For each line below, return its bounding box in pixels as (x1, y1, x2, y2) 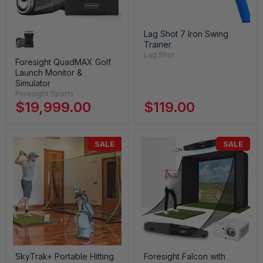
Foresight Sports (15, 89, 74, 98)
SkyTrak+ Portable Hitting (15, 251, 114, 261)
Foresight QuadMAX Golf (15, 57, 111, 67)
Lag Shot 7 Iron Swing (144, 29, 228, 39)
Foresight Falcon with (144, 251, 225, 261)
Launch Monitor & (15, 68, 82, 77)
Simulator (15, 78, 50, 88)
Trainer (144, 39, 171, 49)
